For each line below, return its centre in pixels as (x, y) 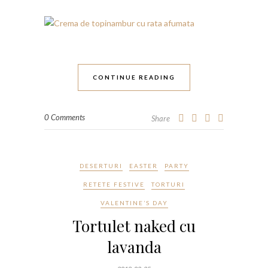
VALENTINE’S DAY (134, 202)
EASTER (143, 165)
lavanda (134, 246)
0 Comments (65, 117)
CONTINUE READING (134, 77)
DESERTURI (101, 165)
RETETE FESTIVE (114, 184)
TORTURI (168, 184)
